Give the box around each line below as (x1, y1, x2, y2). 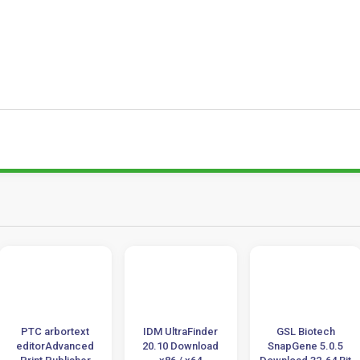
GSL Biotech (276, 325, 335, 338)
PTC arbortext (21, 325, 90, 338)
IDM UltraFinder (143, 325, 219, 338)
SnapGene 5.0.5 (268, 340, 344, 353)
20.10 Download (142, 340, 219, 353)
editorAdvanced (16, 340, 95, 353)
